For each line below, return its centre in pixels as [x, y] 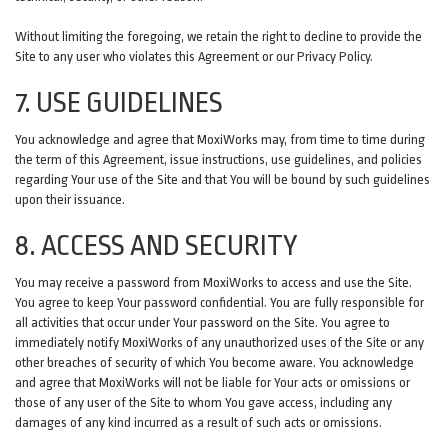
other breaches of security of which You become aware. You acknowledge [214, 362]
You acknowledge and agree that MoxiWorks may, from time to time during [220, 139]
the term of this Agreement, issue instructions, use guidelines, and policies [218, 159]
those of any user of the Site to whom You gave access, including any [203, 402]
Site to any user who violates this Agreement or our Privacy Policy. [194, 56]
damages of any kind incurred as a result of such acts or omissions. [198, 422]
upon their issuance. [70, 199]
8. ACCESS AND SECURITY [156, 246]
